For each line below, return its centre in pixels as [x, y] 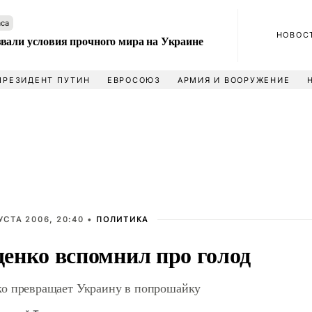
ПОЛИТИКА [123, 219]
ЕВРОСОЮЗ [134, 80]
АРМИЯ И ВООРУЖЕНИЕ [234, 80]
